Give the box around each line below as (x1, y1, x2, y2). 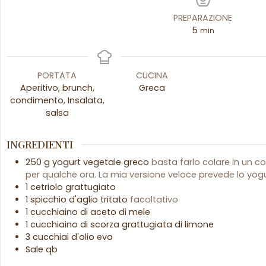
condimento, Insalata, (9, 94, 104, 107)
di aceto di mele (80, 205, 150, 218)
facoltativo (130, 193, 178, 205)
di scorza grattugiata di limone (80, 218, 214, 230)
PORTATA (37, 69, 77, 82)
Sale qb (26, 243, 58, 255)
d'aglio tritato (69, 193, 128, 205)
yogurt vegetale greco (52, 156, 149, 168)
